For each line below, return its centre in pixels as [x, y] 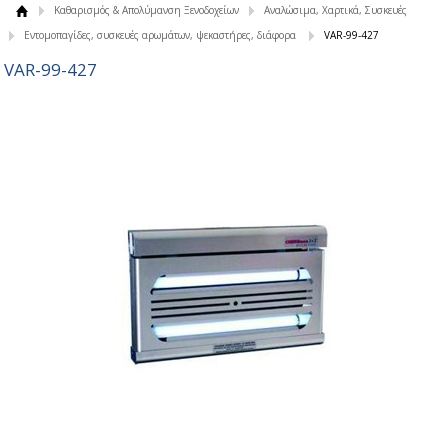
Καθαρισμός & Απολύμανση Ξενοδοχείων [146, 9]
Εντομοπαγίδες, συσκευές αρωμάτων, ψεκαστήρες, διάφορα [159, 34]
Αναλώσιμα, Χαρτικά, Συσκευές [335, 9]
